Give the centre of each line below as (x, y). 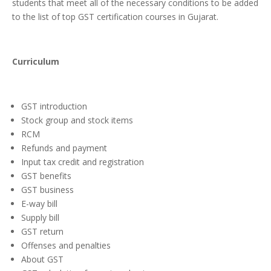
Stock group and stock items (77, 120)
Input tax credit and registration (83, 162)
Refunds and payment (64, 148)
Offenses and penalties (66, 246)
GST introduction (54, 106)
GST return (42, 232)
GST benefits (46, 176)
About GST (42, 260)
